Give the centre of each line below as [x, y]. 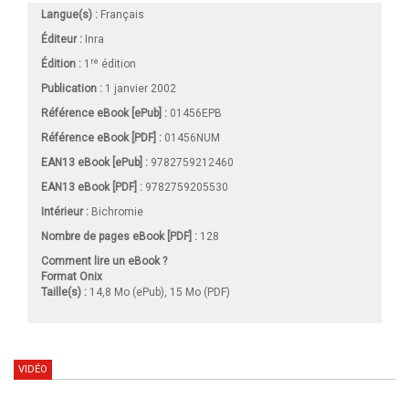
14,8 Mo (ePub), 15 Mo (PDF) [158, 293]
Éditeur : [62, 40]
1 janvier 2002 [139, 89]
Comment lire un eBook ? [104, 262]
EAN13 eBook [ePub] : [94, 163]
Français [121, 15]
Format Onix [72, 277]
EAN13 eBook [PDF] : [92, 188]
